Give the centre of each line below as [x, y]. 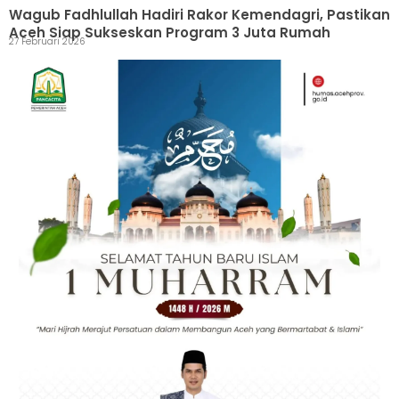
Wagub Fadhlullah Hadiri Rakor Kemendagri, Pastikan [199, 14]
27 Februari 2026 [73, 41]
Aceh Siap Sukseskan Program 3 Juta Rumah [170, 32]
